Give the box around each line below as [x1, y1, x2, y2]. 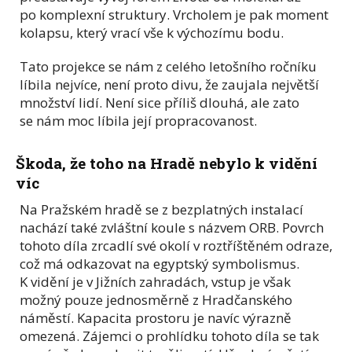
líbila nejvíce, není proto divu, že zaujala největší [20, 75, 319, 93]
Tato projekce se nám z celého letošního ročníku [20, 57, 317, 75]
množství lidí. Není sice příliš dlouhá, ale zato [20, 93, 299, 112]
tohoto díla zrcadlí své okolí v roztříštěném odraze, [20, 236, 332, 255]
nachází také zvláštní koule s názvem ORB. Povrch [20, 218, 324, 236]
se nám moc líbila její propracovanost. [20, 111, 257, 130]
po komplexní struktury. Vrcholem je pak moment [20, 5, 328, 24]
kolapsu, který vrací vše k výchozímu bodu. [20, 23, 284, 42]
